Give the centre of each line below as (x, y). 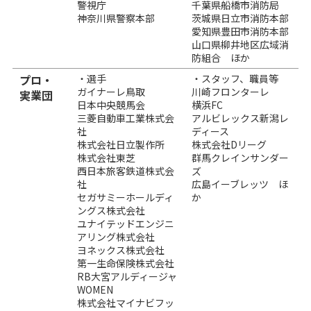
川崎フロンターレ (230, 91)
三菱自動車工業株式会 (125, 118)
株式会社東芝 (106, 157)
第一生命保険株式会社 (125, 263)
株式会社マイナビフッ (125, 302)
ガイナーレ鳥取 (111, 91)
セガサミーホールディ (125, 197)
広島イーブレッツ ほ (239, 184)
